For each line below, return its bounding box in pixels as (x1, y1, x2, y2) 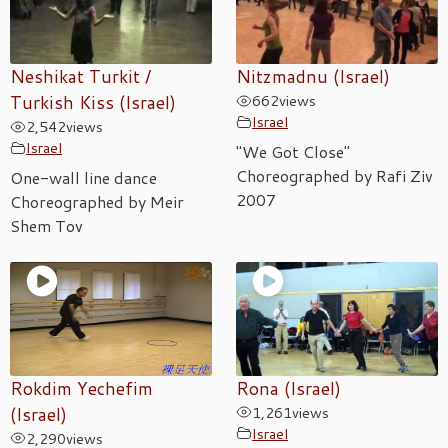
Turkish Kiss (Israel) (10, 90, 176, 116)
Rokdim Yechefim (10, 375, 153, 401)
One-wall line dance (10, 166, 157, 190)
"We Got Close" (236, 140, 350, 164)
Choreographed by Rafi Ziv (236, 164, 433, 188)
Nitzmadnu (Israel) (236, 64, 390, 90)
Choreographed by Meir (10, 190, 184, 214)
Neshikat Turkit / (10, 64, 151, 90)
